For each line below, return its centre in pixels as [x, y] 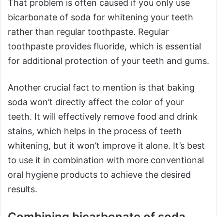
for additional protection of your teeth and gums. [108, 61]
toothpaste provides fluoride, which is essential [104, 46]
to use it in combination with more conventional [106, 160]
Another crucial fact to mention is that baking [101, 88]
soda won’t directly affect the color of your [96, 102]
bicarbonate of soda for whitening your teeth [101, 17]
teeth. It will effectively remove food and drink [103, 117]
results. [23, 189]
